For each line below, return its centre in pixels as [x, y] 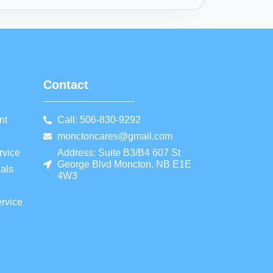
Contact [66, 85]
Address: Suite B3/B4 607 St [119, 153]
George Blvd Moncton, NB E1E [124, 165]
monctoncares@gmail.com [115, 136]
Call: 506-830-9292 [99, 120]
